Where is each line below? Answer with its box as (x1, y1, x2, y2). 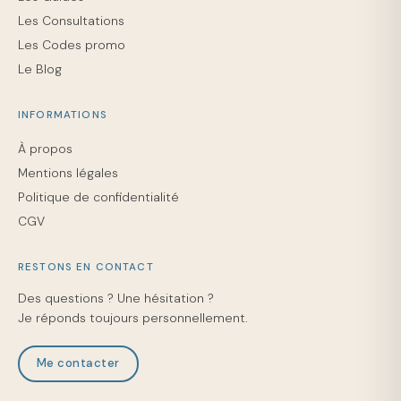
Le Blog (18, 60, 62, 77)
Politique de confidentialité (18, 188, 179, 205)
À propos (18, 140, 73, 157)
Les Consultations (18, 12, 124, 29)
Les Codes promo (18, 36, 125, 53)
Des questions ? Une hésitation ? (18, 289, 214, 306)
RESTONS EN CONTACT (18, 260, 154, 274)
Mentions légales (18, 164, 118, 181)
